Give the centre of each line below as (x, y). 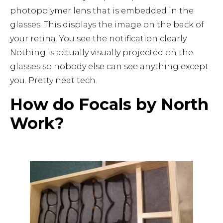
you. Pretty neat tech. (54, 81)
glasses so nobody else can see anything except (109, 67)
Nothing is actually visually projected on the (102, 53)
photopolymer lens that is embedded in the (102, 11)
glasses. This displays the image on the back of (107, 25)
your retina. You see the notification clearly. (99, 39)
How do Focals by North (109, 104)
